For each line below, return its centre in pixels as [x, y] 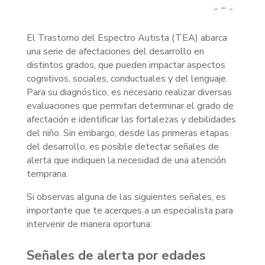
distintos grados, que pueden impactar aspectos [126, 65]
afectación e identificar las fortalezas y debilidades [131, 119]
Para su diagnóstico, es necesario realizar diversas [129, 92]
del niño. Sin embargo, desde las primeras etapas [127, 133]
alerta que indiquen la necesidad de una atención [126, 160]
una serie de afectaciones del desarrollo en [115, 51]
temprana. [47, 174]
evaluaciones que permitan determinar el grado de [130, 106]
